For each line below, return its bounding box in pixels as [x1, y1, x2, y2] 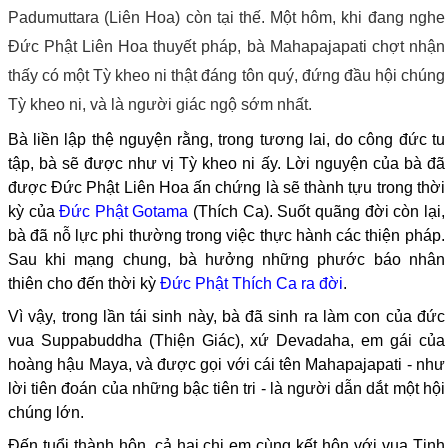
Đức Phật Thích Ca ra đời [160, 274, 343, 292]
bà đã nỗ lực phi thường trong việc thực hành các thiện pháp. [8, 226, 445, 244]
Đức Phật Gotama [59, 202, 189, 220]
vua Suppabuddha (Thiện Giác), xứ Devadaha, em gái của [8, 331, 445, 349]
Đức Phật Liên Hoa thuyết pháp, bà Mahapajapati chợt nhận [8, 37, 445, 55]
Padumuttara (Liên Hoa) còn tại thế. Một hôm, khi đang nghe [8, 8, 445, 26]
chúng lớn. [8, 403, 84, 421]
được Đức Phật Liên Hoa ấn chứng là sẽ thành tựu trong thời [8, 178, 445, 196]
